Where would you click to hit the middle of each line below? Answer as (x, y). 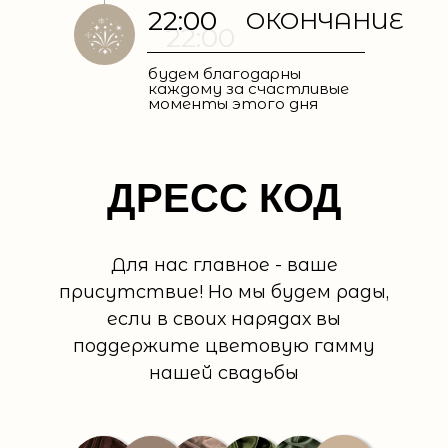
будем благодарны (224, 73)
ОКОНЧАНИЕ (324, 21)
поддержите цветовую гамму (224, 346)
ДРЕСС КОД (224, 198)
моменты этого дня (233, 103)
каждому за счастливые (248, 88)
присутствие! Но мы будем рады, (224, 292)
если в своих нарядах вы (224, 319)
